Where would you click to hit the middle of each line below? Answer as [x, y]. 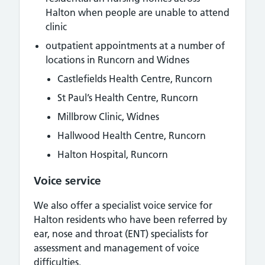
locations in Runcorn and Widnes [117, 60]
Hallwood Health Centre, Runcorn [132, 135]
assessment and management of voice [117, 248]
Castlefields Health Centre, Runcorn [135, 79]
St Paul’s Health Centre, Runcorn [128, 98]
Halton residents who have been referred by [130, 219]
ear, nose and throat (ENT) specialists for [121, 234]
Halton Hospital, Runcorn [113, 154]
